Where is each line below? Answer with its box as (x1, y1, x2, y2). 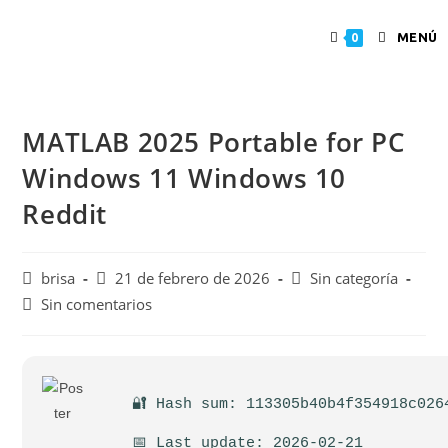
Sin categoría (310, 269, 399, 288)
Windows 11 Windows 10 (22, 160, 347, 196)
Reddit (22, 196, 108, 232)
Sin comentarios (41, 295, 153, 314)
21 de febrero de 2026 (115, 269, 271, 288)
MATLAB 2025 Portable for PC (22, 124, 405, 160)
